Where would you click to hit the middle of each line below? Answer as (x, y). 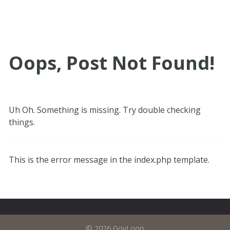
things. (22, 122)
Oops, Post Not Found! (111, 63)
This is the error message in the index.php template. (109, 160)
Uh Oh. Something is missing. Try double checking (104, 110)
